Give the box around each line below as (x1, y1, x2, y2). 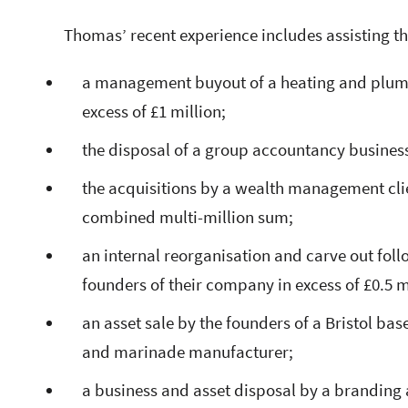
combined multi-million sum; (82, 206, 293, 229)
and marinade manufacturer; (82, 341, 293, 363)
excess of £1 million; (82, 100, 226, 123)
